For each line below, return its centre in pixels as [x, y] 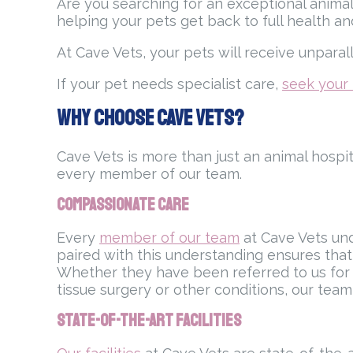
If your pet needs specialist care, [169, 84]
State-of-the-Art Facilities [149, 321]
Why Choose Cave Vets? [150, 118]
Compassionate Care [123, 205]
